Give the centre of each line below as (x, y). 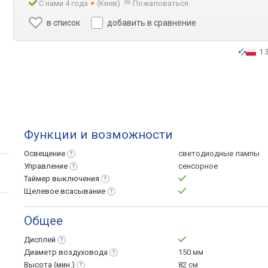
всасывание (83, 191)
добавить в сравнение (152, 23)
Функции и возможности (98, 135)
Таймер (38, 179)
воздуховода (83, 252)
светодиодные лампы (219, 153)
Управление (46, 166)
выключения (76, 179)
